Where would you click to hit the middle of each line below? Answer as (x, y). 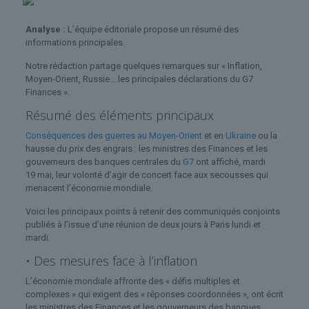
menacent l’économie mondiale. (89, 188)
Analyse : (45, 29)
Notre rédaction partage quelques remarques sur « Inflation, (143, 66)
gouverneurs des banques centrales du (104, 161)
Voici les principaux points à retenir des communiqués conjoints (152, 211)
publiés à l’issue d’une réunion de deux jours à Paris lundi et (143, 224)
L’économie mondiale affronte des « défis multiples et (132, 281)
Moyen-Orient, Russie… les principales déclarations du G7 (139, 79)
